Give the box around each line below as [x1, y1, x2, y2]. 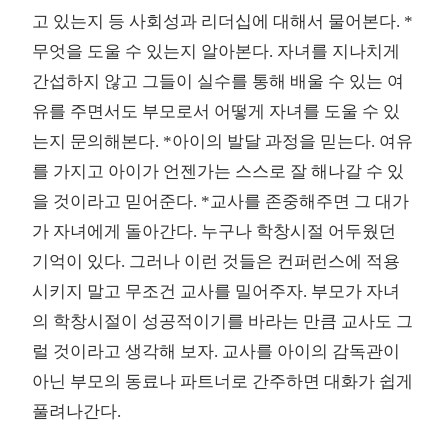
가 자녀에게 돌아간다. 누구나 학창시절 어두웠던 [32, 222, 397, 241]
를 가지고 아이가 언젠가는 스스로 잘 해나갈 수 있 [32, 162, 405, 181]
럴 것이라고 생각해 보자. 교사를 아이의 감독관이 [32, 342, 401, 361]
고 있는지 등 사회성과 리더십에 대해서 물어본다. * [32, 12, 414, 31]
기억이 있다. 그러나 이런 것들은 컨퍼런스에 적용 [32, 252, 401, 271]
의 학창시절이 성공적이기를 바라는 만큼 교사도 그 [32, 312, 414, 331]
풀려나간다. [32, 402, 122, 421]
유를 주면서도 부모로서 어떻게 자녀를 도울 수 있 [32, 102, 401, 121]
